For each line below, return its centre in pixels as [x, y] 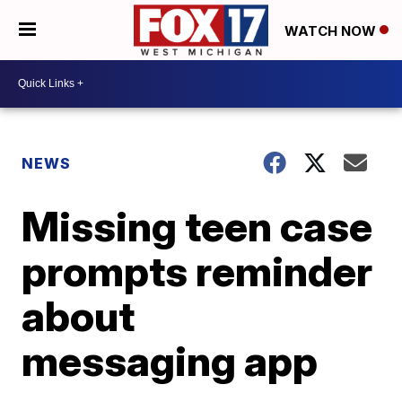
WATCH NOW [332, 31]
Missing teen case [197, 226]
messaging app [170, 360]
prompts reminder [197, 271]
